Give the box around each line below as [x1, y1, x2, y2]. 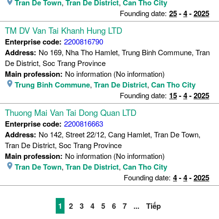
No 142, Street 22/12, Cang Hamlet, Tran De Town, [39, 129, 200, 139]
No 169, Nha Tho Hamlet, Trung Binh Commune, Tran [39, 46, 210, 57]
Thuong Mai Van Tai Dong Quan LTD [5, 106, 136, 118]
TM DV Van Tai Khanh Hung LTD [5, 23, 122, 36]
